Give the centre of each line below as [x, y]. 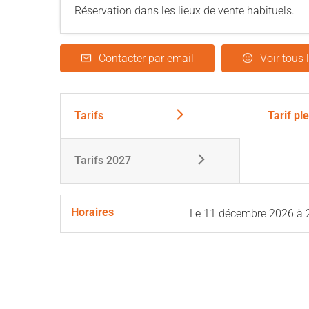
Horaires [92, 212]
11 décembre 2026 [249, 213]
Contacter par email [146, 58]
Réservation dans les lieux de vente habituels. [185, 11]
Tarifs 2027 [103, 160]
